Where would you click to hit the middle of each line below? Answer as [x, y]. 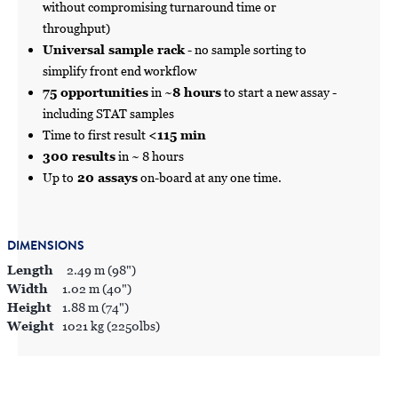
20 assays [105, 177]
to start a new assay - [279, 92]
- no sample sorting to [245, 49]
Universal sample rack [113, 49]
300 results [79, 156]
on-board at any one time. [209, 177]
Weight [30, 326]
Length [30, 270]
